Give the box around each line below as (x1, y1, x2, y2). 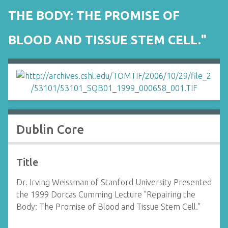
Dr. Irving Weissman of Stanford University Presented (16, 178, 212, 187)
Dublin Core (16, 123, 84, 136)
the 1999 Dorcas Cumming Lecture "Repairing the (16, 190, 195, 199)
